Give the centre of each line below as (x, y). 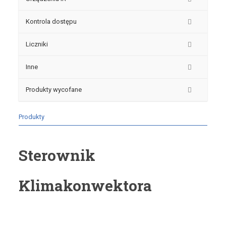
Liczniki (37, 44)
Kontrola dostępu (51, 22)
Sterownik (57, 155)
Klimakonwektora (85, 186)
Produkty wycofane (53, 90)
